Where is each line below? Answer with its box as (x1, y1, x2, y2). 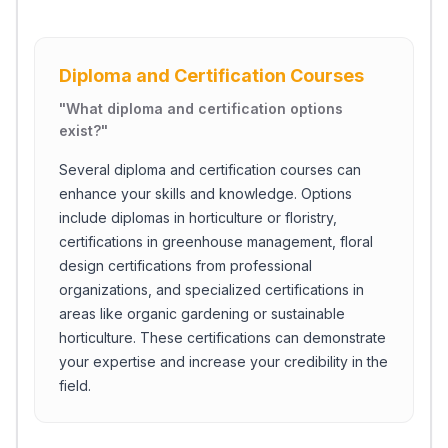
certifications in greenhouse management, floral (59, 233, 373, 250)
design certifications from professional (59, 257, 312, 274)
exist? (59, 122, 101, 139)
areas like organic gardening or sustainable (59, 305, 345, 322)
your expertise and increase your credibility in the (59, 353, 388, 370)
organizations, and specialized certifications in (59, 281, 364, 298)
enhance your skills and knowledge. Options (59, 185, 352, 202)
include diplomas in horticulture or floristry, (59, 209, 337, 226)
